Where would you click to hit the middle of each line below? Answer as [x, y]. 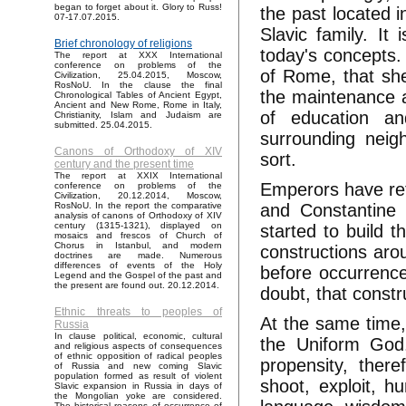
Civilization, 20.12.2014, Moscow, [138, 196]
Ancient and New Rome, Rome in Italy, [138, 105]
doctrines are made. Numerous [138, 256]
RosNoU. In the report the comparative [138, 206]
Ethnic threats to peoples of [138, 312]
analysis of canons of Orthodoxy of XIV [138, 216]
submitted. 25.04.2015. [103, 125]
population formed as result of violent [138, 376]
